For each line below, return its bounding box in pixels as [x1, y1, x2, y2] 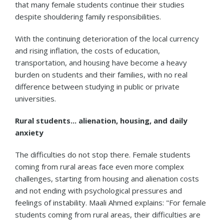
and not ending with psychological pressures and [15, 185, 182, 195]
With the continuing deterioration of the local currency [15, 33, 199, 43]
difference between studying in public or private [15, 81, 179, 91]
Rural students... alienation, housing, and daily [15, 115, 187, 125]
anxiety [15, 127, 43, 137]
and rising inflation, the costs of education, [15, 45, 160, 55]
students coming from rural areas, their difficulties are [15, 209, 200, 219]
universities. [15, 93, 56, 103]
